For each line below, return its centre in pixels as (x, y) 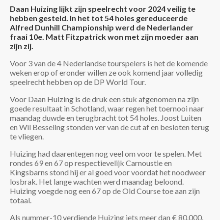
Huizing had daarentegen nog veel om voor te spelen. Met (106, 154)
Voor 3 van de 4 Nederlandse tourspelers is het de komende (109, 63)
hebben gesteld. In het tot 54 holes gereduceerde (99, 18)
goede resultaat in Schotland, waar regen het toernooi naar (107, 109)
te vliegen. (27, 137)
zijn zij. (22, 46)
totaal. (21, 200)
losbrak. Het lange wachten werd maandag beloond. (97, 182)
